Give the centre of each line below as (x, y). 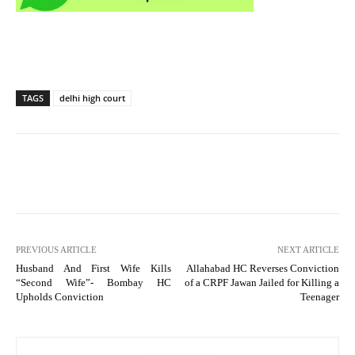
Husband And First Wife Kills (94, 268)
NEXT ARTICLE (308, 249)
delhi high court (92, 97)
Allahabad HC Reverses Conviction (262, 268)
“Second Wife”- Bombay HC (94, 282)
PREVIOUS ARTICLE (56, 249)
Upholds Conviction (60, 296)
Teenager (319, 296)
